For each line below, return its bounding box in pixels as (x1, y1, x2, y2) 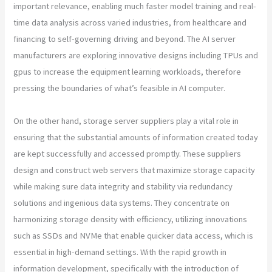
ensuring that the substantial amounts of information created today (13, 131, 259, 143)
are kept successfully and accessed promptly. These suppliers (13, 148, 242, 159)
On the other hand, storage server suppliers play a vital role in (13, 115, 239, 126)
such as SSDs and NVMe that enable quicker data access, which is (13, 229, 254, 241)
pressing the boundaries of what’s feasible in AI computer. (13, 82, 226, 93)
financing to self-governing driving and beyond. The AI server (13, 33, 236, 44)
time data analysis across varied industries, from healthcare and (13, 16, 247, 28)
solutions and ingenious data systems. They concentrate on (13, 197, 230, 208)
